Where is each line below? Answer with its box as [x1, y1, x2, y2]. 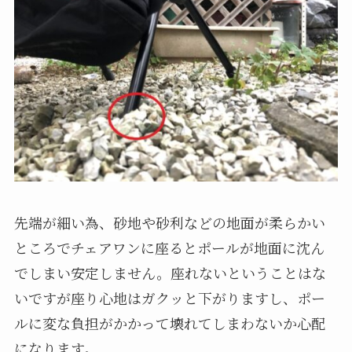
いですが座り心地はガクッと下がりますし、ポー [13, 288, 325, 309]
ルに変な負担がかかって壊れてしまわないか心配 [13, 313, 325, 334]
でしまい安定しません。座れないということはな [13, 262, 326, 284]
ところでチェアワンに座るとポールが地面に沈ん [13, 237, 324, 258]
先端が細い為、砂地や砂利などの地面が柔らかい [13, 212, 325, 233]
